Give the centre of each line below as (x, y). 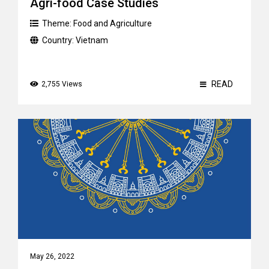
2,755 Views (62, 84)
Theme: (58, 23)
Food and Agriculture (113, 23)
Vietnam (92, 40)
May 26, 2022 (52, 256)
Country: (59, 40)
